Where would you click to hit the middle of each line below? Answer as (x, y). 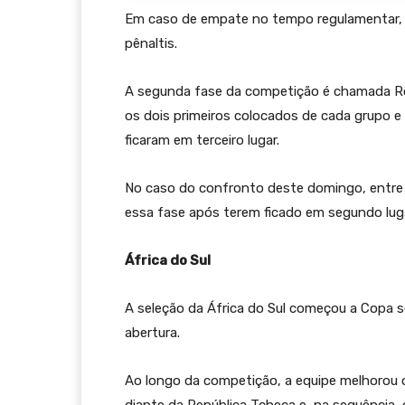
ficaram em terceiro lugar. (202, 141)
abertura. (152, 333)
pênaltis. (151, 44)
